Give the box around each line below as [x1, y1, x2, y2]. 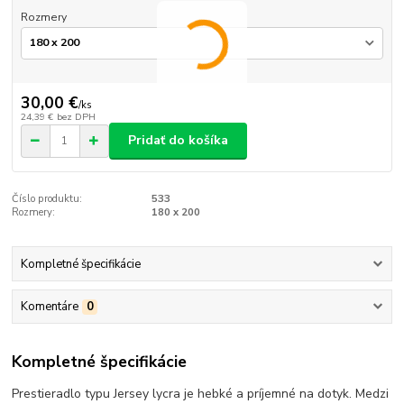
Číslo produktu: [12, 191, 83, 206]
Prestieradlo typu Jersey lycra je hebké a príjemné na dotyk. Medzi [12, 384, 390, 402]
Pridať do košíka [128, 132, 228, 150]
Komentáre [20, 298, 78, 316]
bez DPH [56, 110, 96, 124]
